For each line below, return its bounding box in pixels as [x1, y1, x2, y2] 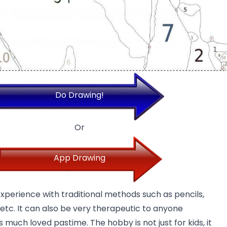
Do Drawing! [55, 89, 104, 101]
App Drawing [53, 152, 105, 164]
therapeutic [93, 203, 140, 215]
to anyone [140, 203, 183, 215]
